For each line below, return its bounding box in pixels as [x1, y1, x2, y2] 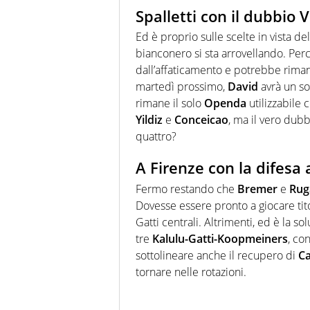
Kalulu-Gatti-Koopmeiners [152, 230, 288, 246]
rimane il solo [136, 95, 204, 111]
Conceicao [174, 112, 228, 128]
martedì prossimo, [136, 79, 228, 95]
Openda [204, 95, 246, 111]
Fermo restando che [136, 181, 237, 197]
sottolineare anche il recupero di [136, 247, 298, 263]
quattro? [136, 129, 176, 145]
